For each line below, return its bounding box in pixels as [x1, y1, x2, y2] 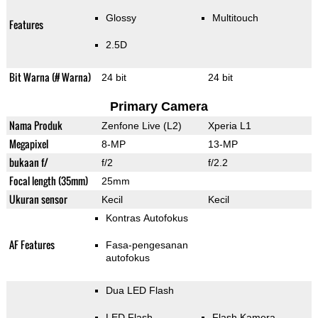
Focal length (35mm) [9, 173, 88, 189]
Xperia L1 [207, 120, 251, 132]
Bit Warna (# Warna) [9, 70, 91, 85]
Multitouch [212, 12, 258, 24]
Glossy [105, 12, 136, 24]
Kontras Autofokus [105, 212, 188, 224]
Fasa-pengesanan [105, 239, 188, 251]
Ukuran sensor [9, 192, 67, 207]
